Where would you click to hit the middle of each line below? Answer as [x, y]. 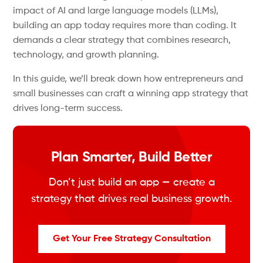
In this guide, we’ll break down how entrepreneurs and [128, 79]
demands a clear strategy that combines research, [122, 41]
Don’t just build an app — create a [131, 183]
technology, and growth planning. [86, 55]
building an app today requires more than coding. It [125, 26]
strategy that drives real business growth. [131, 199]
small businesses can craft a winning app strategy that [131, 94]
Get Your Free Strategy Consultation [131, 239]
